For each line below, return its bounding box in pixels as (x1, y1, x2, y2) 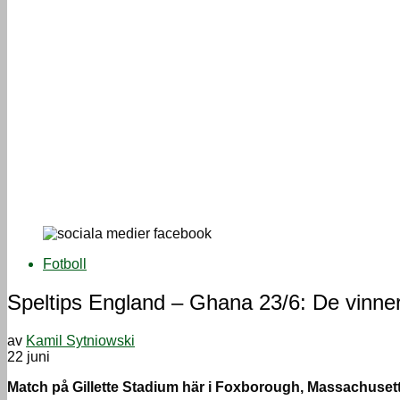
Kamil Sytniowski (26, 333, 135, 349)
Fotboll (43, 256, 87, 272)
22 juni (7, 349, 50, 365)
